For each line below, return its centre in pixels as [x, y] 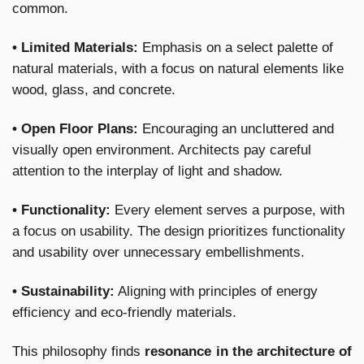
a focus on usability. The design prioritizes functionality [179, 231]
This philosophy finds [79, 351]
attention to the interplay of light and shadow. [147, 171]
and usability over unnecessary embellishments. [158, 252]
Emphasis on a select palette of [238, 48]
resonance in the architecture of [249, 351]
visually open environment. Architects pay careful [162, 150]
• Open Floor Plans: [75, 129]
